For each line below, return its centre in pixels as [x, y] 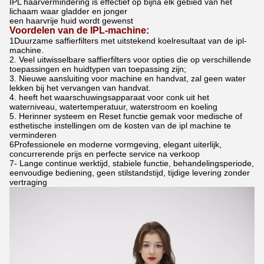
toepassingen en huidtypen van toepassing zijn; [98, 69]
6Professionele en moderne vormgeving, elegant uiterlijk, [115, 145]
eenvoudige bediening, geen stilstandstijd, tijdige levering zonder [130, 173]
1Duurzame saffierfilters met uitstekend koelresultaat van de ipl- [128, 41]
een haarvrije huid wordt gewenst [71, 21]
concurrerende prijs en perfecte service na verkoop [105, 154]
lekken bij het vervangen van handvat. [80, 88]
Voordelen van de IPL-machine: [79, 31]
